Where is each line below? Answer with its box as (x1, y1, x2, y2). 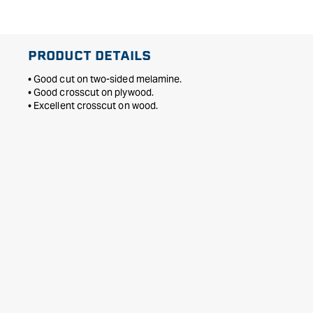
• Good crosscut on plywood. (28, 86, 154, 99)
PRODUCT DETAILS (28, 46, 151, 65)
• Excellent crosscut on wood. (28, 99, 159, 112)
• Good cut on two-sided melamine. (28, 73, 182, 85)
